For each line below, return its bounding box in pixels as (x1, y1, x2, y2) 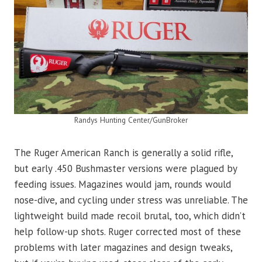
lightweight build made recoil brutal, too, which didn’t (14, 209, 246, 223)
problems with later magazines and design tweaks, (14, 241, 232, 254)
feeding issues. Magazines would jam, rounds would (14, 178, 231, 191)
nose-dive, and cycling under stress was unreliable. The (14, 194, 248, 207)
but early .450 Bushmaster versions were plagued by (14, 162, 237, 175)
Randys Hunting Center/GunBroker (74, 115, 188, 126)
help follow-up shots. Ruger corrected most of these (14, 225, 241, 239)
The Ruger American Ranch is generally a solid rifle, (14, 146, 233, 160)
